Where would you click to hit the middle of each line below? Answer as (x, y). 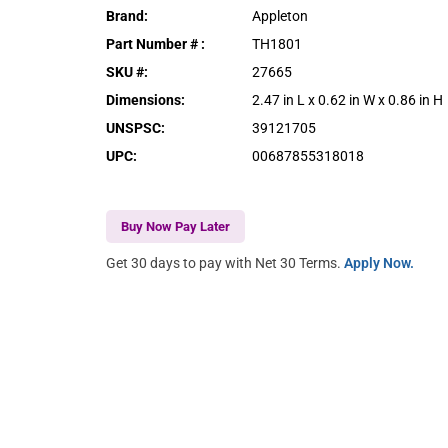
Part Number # (154, 43)
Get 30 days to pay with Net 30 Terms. (225, 262)
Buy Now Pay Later (176, 226)
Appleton (280, 15)
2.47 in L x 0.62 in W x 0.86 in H (348, 99)
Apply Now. (379, 262)
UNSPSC (134, 127)
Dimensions (144, 99)
